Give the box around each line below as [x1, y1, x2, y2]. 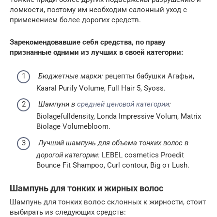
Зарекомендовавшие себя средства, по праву [10, 38, 166, 46]
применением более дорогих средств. [10, 15, 141, 24]
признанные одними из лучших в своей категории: [10, 48, 183, 57]
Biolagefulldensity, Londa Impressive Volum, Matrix [36, 112, 201, 121]
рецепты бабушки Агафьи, [103, 71, 194, 80]
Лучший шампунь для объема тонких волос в [38, 138, 188, 147]
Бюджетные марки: [38, 71, 103, 80]
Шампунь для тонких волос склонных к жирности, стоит [10, 197, 206, 206]
